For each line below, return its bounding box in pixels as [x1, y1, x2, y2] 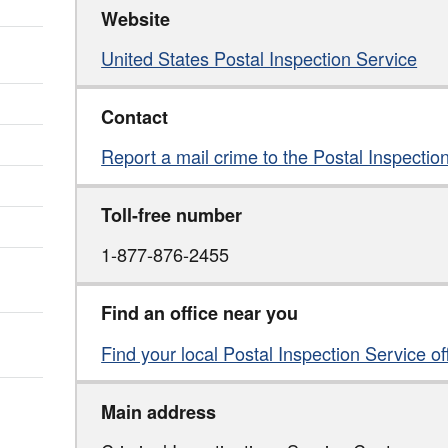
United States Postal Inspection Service [101, 44, 418, 71]
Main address [101, 398, 217, 425]
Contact [101, 103, 169, 130]
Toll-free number [101, 202, 243, 229]
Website [101, 5, 171, 32]
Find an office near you [101, 300, 299, 327]
